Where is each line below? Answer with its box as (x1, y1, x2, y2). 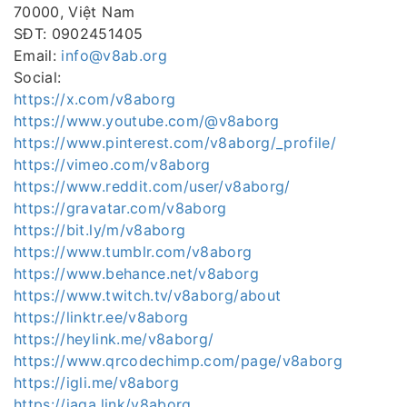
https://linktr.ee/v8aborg (14, 307, 189, 326)
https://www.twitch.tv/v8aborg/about (14, 285, 282, 304)
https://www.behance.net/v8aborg (14, 263, 259, 283)
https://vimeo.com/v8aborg (14, 154, 211, 174)
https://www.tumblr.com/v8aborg (14, 242, 253, 261)
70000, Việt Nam (14, 2, 135, 21)
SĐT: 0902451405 (14, 24, 144, 43)
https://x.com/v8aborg (14, 89, 176, 108)
